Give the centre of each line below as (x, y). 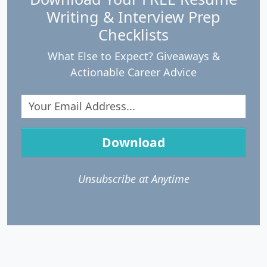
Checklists (133, 34)
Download (133, 142)
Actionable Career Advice (133, 72)
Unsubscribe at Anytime (133, 178)
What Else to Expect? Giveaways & (133, 56)
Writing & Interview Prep (133, 16)
